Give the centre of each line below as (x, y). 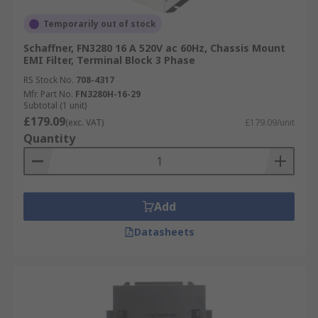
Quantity (49, 138)
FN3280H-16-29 (108, 94)
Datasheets (164, 232)
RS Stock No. (49, 80)
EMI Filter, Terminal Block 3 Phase (109, 60)
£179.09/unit (270, 122)
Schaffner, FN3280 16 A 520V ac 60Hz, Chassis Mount (154, 48)
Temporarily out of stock (100, 24)
